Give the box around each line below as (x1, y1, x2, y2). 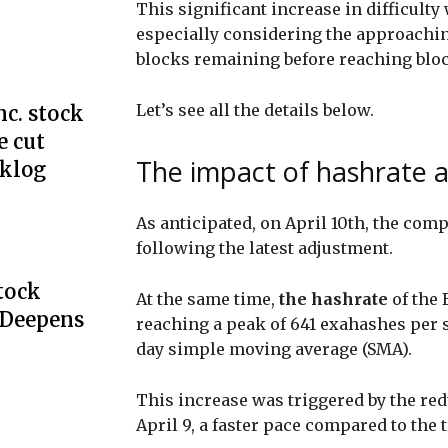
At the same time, (136, 288, 279, 309)
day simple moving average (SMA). (136, 338, 412, 359)
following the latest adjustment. (136, 237, 397, 258)
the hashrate (279, 288, 388, 309)
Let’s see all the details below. (136, 99, 378, 120)
